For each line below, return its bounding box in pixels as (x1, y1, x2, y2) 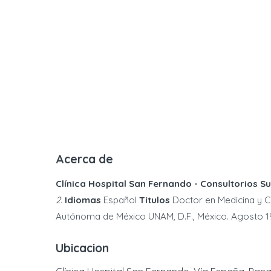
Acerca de (56, 152, 113, 166)
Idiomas (65, 194, 101, 206)
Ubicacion (56, 241, 109, 255)
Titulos (139, 194, 170, 206)
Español (101, 194, 139, 206)
